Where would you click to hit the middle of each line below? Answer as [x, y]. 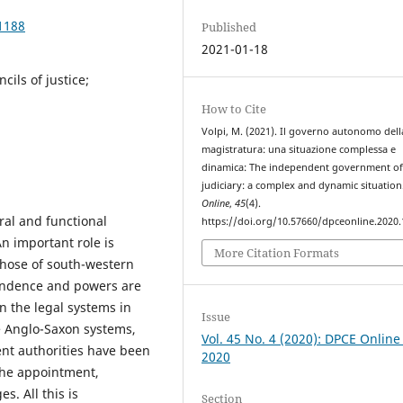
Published [229, 27]
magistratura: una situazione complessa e [299, 149]
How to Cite [234, 108]
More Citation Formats [277, 253]
